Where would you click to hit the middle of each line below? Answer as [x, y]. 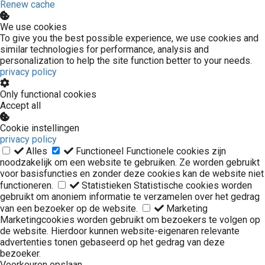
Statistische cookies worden [193, 186]
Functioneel [100, 151]
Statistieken [106, 186]
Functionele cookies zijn [176, 151]
